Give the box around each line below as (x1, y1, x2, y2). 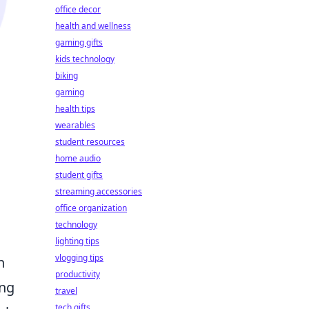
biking (55, 70, 78, 81)
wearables (55, 119, 95, 131)
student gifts (55, 169, 103, 181)
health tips (55, 103, 95, 114)
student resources (55, 136, 125, 148)
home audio (55, 152, 101, 164)
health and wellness (55, 20, 131, 32)
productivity (55, 268, 100, 280)
